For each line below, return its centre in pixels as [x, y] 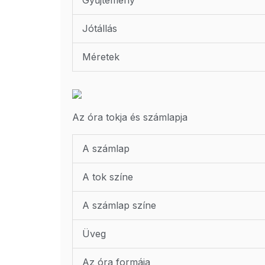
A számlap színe [119, 206]
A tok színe [108, 177]
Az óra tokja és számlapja [130, 117]
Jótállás [100, 29]
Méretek [101, 57]
